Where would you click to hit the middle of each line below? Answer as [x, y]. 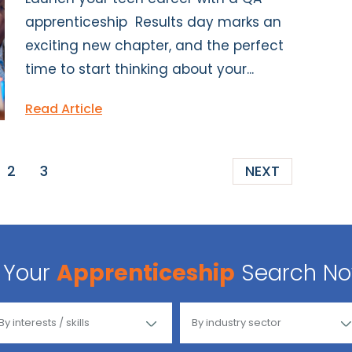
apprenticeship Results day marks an [153, 22]
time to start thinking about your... [139, 69]
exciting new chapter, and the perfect [154, 45]
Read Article [64, 108]
